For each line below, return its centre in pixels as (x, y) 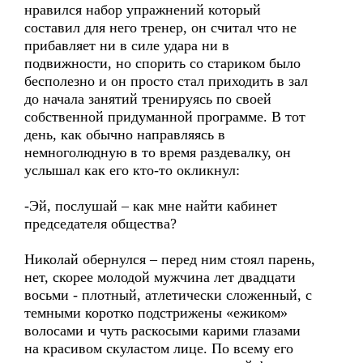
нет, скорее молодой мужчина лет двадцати (160, 277)
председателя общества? (100, 224)
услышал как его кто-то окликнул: (132, 170)
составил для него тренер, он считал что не (160, 28)
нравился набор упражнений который (143, 10)
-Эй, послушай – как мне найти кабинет (151, 206)
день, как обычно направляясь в (125, 135)
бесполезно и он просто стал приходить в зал (166, 81)
